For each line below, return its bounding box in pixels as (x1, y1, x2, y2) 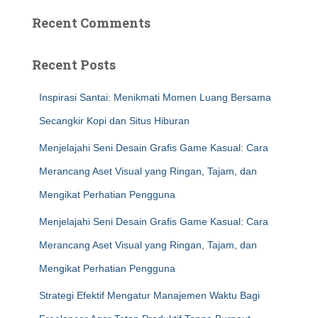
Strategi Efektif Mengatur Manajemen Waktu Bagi (39, 290, 260, 301)
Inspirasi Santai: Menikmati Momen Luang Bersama (39, 92, 271, 103)
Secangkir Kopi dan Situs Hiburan (39, 115, 190, 126)
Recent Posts (32, 56, 116, 73)
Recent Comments (32, 14, 150, 31)
